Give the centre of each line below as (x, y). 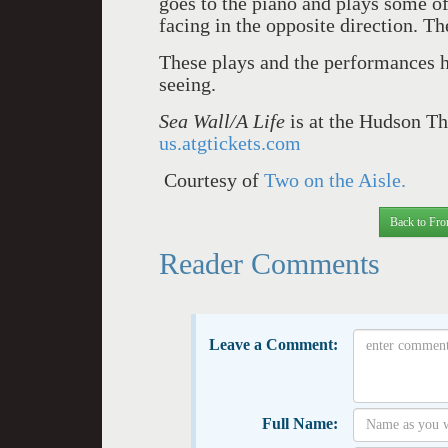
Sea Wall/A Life (224, 121)
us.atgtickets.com (230, 143)
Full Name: (299, 423)
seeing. (187, 84)
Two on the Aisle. (335, 180)
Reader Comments (269, 263)
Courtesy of (211, 180)
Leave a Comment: (273, 344)
